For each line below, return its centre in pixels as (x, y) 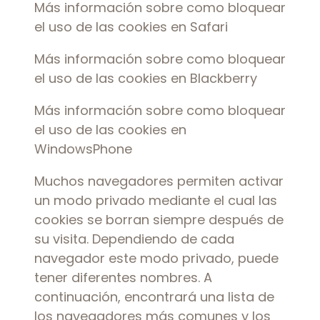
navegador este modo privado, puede (156, 258)
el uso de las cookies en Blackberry (146, 78)
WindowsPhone (83, 149)
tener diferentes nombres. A (123, 277)
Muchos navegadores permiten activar (159, 181)
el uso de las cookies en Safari (131, 27)
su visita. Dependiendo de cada (134, 239)
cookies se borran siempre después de (159, 220)
